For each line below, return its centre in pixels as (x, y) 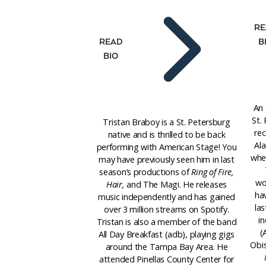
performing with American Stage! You (167, 147)
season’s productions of (145, 172)
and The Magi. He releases (176, 184)
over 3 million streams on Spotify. (167, 209)
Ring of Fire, (213, 172)
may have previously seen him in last (167, 159)
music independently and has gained (167, 197)
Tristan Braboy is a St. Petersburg (167, 122)
